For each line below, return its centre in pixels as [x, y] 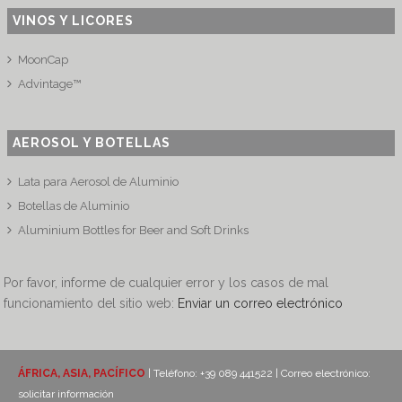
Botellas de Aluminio [74, 206]
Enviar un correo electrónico [261, 303]
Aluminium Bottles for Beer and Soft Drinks [134, 230]
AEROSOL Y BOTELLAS [92, 143]
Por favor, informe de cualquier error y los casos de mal [166, 283]
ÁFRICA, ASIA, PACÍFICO [82, 373]
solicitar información [66, 394]
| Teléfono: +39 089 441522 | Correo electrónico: [258, 373]
